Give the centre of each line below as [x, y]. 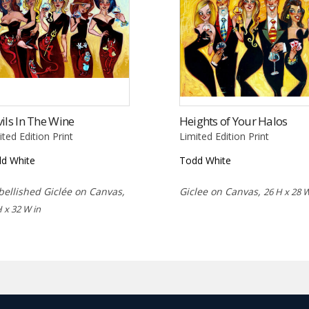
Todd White [205, 161]
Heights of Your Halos [233, 121]
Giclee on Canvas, [221, 192]
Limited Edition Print [224, 137]
